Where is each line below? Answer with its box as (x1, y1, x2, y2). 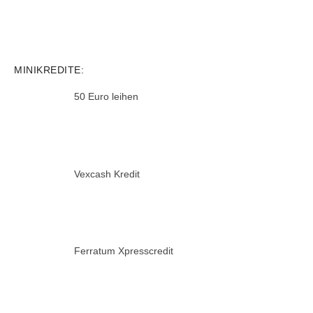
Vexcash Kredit (73, 168, 140, 180)
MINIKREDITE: (14, 64, 84, 75)
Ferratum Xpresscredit (73, 245, 173, 257)
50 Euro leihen (73, 90, 138, 102)
